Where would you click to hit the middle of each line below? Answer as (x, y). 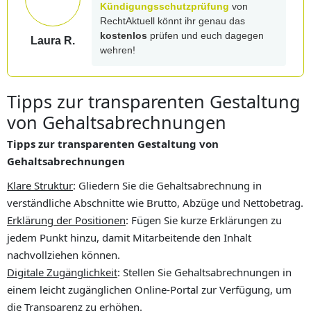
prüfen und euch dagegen (205, 36)
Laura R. (53, 40)
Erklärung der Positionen (66, 220)
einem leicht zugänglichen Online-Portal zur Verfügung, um (149, 290)
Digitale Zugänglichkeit (62, 272)
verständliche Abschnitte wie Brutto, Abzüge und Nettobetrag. (155, 203)
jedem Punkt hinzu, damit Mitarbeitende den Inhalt (129, 238)
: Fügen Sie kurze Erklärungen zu (204, 220)
